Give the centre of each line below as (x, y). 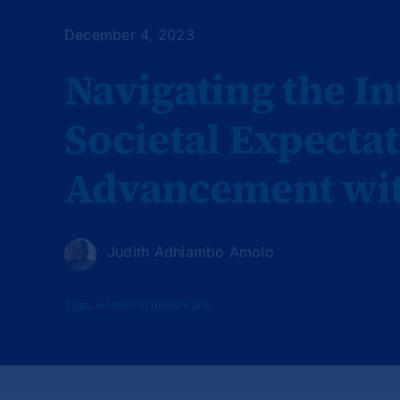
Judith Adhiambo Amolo (190, 251)
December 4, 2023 (129, 34)
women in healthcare (152, 304)
